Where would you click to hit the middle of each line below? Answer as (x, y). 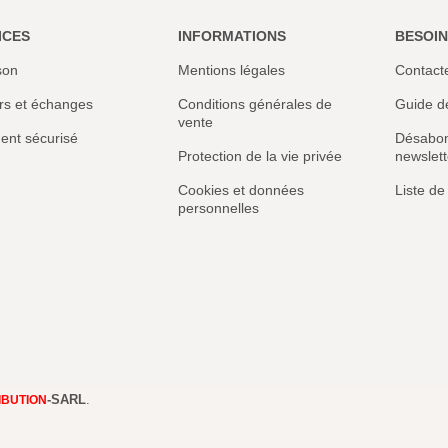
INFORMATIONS (231, 36)
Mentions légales (231, 70)
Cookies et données (240, 190)
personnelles (218, 208)
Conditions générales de (254, 104)
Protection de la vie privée (259, 156)
